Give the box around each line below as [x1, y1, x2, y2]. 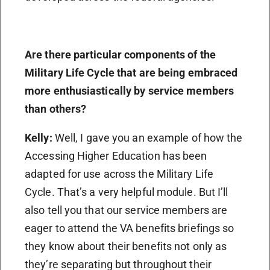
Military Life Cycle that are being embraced [25, 66, 238, 79]
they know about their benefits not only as [25, 239, 227, 253]
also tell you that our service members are [25, 203, 228, 216]
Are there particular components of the [25, 48, 216, 61]
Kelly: [25, 131, 55, 144]
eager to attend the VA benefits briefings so [25, 221, 234, 234]
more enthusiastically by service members [25, 84, 234, 97]
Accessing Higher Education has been [25, 149, 207, 162]
